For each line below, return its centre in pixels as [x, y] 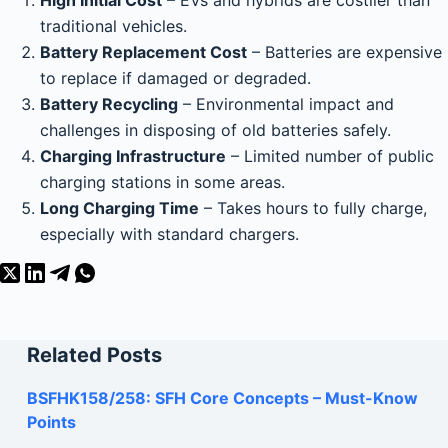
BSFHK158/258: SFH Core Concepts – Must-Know [222, 398]
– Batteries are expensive [344, 52]
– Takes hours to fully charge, [313, 208]
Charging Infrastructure [133, 156]
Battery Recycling [109, 104]
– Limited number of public [330, 156]
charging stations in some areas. [162, 182]
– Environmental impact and [286, 104]
